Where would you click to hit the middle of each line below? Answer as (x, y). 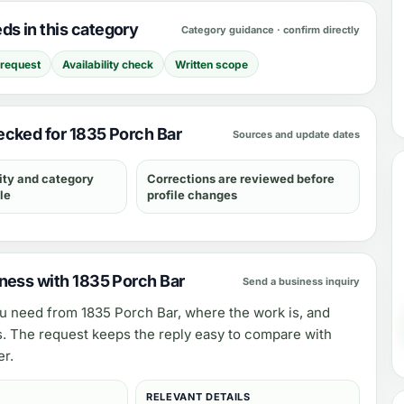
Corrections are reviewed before (241, 179)
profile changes (192, 195)
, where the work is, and (254, 312)
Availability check (108, 64)
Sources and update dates (296, 134)
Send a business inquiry (301, 281)
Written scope (211, 64)
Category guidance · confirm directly (271, 29)
